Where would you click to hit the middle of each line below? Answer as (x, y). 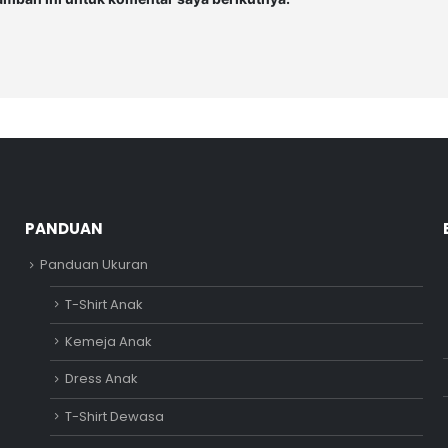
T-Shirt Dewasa (114, 416)
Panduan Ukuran (93, 265)
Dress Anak (101, 379)
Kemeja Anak (108, 342)
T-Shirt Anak (103, 304)
